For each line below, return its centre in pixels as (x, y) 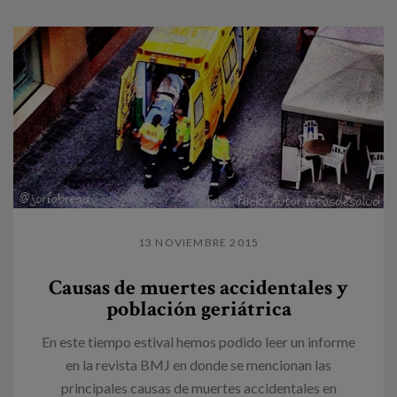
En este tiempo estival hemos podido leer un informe (198, 342)
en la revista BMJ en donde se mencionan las (198, 365)
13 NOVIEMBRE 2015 (198, 243)
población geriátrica (198, 309)
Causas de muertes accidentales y (198, 288)
